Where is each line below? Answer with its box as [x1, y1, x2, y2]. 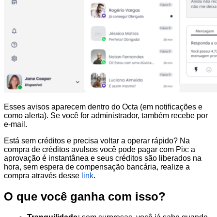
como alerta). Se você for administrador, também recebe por [4, 111, 208, 120]
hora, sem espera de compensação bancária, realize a [4, 163, 190, 171]
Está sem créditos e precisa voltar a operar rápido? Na [4, 137, 190, 145]
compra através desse [4, 171, 81, 180]
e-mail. [4, 120, 27, 129]
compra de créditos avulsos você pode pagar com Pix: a [4, 145, 195, 154]
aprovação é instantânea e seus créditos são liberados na [4, 154, 201, 163]
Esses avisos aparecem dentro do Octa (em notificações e [4, 103, 202, 111]
